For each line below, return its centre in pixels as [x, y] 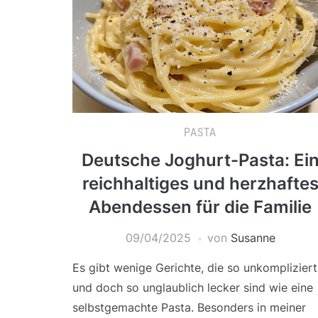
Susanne [253, 238]
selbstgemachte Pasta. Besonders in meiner [189, 308]
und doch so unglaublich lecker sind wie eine [193, 288]
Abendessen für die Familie [200, 207]
